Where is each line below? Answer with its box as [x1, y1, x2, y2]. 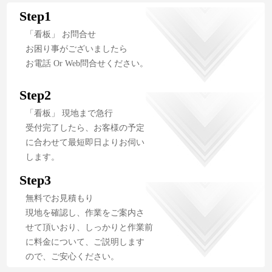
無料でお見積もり [25, 193, 94, 203]
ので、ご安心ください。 [25, 251, 120, 261]
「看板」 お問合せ [25, 29, 97, 39]
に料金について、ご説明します [25, 237, 145, 246]
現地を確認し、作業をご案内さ [25, 208, 145, 217]
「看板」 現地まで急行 [25, 108, 114, 118]
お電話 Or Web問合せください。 [25, 58, 149, 68]
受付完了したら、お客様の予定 [25, 123, 145, 132]
